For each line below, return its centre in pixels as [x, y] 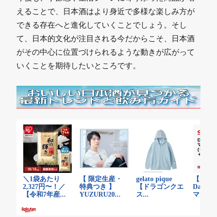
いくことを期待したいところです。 [79, 65]
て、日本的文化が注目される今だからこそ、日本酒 [106, 38]
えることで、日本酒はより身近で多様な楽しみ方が [106, 11]
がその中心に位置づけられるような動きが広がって [106, 52]
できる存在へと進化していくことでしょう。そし [102, 24]
